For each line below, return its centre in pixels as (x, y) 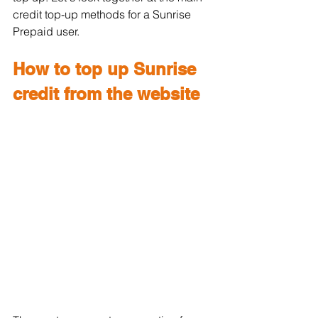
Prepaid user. (46, 31)
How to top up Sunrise (107, 69)
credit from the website (106, 94)
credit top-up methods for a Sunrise (103, 14)
